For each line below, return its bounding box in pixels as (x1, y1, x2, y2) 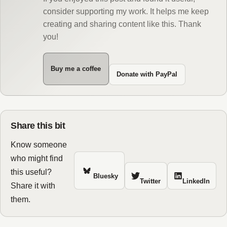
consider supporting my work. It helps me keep (43, 7, 209, 16)
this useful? (11, 167, 52, 176)
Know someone (11, 139, 67, 149)
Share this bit (11, 120, 65, 131)
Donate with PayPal (117, 70, 178, 79)
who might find (11, 153, 63, 163)
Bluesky (93, 172, 118, 180)
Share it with (11, 180, 55, 190)
